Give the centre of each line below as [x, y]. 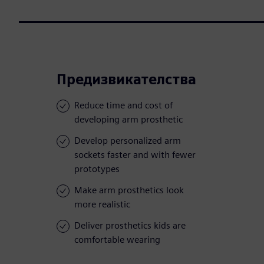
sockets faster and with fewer [135, 155]
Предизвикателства [126, 80]
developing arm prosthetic [128, 120]
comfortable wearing [117, 240]
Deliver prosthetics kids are [130, 226]
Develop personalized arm [128, 141]
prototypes [97, 169]
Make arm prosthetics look [129, 190]
